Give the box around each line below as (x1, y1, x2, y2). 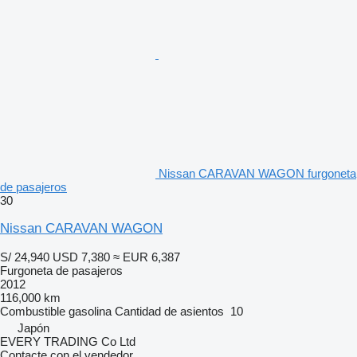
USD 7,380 (53, 249, 110, 264)
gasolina (69, 304, 112, 318)
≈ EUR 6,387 (113, 249, 180, 264)
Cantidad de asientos (115, 304, 224, 318)
